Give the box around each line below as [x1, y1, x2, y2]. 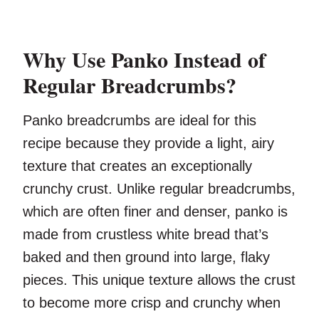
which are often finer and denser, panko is [23, 204, 288, 220]
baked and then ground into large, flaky [23, 249, 270, 266]
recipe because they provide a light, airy [23, 135, 274, 152]
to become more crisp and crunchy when [23, 295, 281, 311]
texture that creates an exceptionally [23, 158, 252, 174]
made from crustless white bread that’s [23, 226, 268, 243]
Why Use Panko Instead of [23, 43, 266, 75]
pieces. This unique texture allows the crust [23, 272, 296, 288]
